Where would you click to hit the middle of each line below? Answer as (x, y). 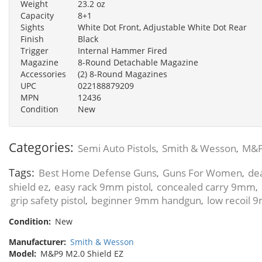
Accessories (43, 74)
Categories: (41, 147)
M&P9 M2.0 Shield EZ (82, 253)
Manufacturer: (37, 242)
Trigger (35, 50)
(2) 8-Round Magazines (123, 74)
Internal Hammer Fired (123, 50)
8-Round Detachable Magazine (138, 62)
